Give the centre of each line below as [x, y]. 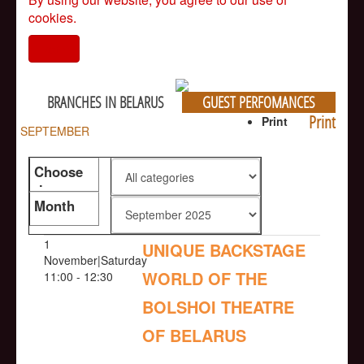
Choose [58, 172]
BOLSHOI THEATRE [218, 307]
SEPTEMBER [55, 131]
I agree [54, 48]
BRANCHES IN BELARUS [105, 103]
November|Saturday [95, 260]
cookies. [52, 17]
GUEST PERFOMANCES [259, 103]
